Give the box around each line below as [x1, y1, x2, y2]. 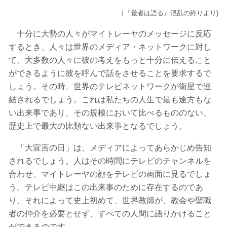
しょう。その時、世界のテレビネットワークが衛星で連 [8, 82, 211, 91]
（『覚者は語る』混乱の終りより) [118, 9, 219, 17]
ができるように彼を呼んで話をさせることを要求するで [8, 68, 211, 78]
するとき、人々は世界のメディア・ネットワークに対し [8, 42, 211, 51]
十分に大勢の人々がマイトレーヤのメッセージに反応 [8, 29, 211, 38]
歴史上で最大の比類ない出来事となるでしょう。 [8, 121, 187, 130]
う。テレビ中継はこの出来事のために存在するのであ [8, 182, 203, 192]
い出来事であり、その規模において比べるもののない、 [8, 108, 211, 117]
